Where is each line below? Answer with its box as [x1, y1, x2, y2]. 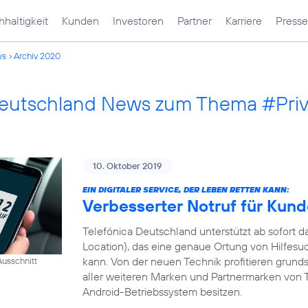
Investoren [113, 14, 164, 27]
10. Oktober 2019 [93, 160, 162, 171]
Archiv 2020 [14, 50, 60, 61]
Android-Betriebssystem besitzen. [82, 285, 242, 298]
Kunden [62, 14, 99, 27]
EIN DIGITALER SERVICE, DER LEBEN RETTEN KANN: [82, 184, 289, 195]
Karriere [225, 14, 262, 27]
